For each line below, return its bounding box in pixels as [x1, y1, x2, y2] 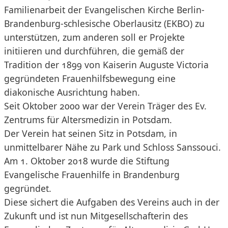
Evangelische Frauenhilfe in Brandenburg [4, 168, 180, 181]
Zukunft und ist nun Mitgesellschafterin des [4, 210, 188, 222]
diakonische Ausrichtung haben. [4, 86, 140, 99]
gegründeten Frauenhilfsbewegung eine [4, 72, 176, 85]
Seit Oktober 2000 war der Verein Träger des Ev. [4, 100, 207, 112]
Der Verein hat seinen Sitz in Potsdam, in [4, 127, 177, 140]
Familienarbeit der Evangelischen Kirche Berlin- [4, 4, 205, 16]
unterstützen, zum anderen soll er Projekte [4, 31, 185, 44]
